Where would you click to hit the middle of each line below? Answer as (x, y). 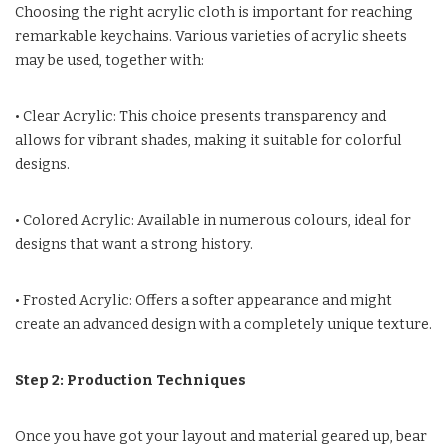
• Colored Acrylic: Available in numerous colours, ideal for (213, 220)
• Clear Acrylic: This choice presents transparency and (200, 116)
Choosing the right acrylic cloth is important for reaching (214, 12)
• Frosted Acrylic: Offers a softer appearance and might (203, 300)
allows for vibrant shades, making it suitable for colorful (208, 140)
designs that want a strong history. (134, 244)
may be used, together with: (109, 60)
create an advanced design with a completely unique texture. (223, 324)
